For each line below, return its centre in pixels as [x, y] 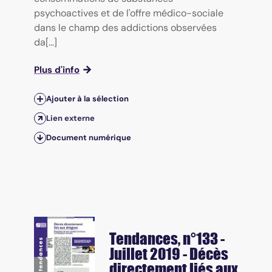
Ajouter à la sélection [87, 99]
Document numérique [89, 138]
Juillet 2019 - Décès [169, 253]
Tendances [144, 238]
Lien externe [70, 118]
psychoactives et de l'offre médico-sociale [129, 13]
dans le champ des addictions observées [125, 28]
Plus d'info [57, 70]
